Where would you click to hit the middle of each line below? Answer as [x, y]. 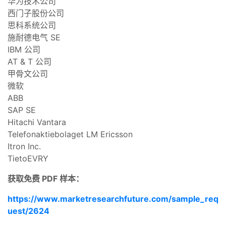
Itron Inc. [24, 146]
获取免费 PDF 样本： [46, 178]
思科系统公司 [32, 25]
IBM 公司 [24, 49]
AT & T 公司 [30, 61]
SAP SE [22, 110]
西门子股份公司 [36, 13]
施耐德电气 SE [34, 37]
